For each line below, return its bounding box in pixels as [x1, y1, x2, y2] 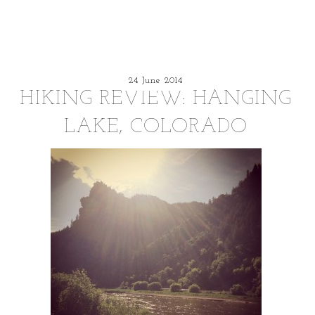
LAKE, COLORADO [64, 117, 248, 137]
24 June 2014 [129, 75, 184, 85]
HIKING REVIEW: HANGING [20, 89, 292, 109]
